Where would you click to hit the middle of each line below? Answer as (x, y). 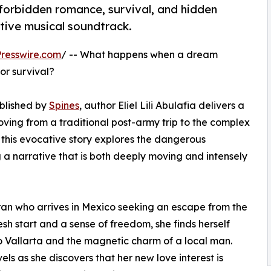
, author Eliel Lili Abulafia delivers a (162, 106)
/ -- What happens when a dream (139, 55)
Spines (64, 106)
